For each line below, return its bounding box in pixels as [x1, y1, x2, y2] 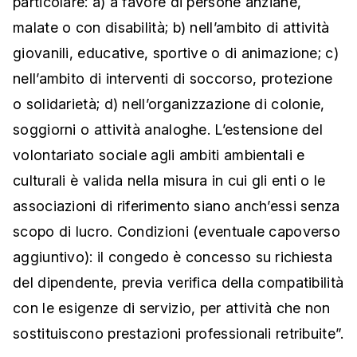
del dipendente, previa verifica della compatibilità [13, 274, 344, 292]
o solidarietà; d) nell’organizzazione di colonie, [13, 96, 325, 113]
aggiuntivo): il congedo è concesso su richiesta [13, 249, 333, 266]
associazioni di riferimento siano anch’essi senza [13, 198, 340, 215]
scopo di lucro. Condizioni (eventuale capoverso [13, 223, 341, 241]
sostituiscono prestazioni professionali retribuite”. [13, 325, 344, 343]
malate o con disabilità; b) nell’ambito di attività [13, 19, 330, 37]
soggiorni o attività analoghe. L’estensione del [13, 121, 324, 139]
